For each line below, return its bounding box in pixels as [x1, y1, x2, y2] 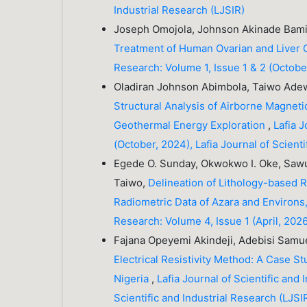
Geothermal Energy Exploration [114, 119, 269, 132]
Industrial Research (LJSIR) [114, 3, 245, 17]
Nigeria [114, 272, 152, 286]
